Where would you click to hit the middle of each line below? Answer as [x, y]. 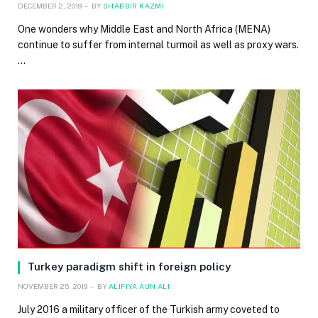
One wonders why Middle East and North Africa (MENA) [144, 29]
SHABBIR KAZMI [134, 6]
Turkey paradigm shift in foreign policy [129, 267]
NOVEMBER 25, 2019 [53, 286]
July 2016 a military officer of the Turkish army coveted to [149, 310]
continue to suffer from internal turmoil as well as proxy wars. [158, 45]
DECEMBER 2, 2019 [50, 6]
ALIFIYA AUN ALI [139, 286]
